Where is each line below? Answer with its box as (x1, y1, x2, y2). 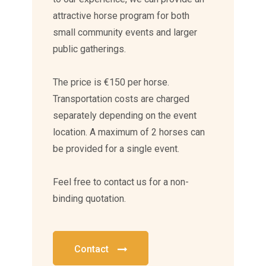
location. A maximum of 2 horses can (53, 126, 205, 138)
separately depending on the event (53, 110, 197, 122)
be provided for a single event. (53, 143, 180, 155)
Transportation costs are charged (53, 93, 190, 105)
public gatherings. (53, 43, 126, 55)
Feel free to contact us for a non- (53, 176, 189, 188)
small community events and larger (53, 27, 198, 39)
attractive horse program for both (53, 10, 190, 22)
